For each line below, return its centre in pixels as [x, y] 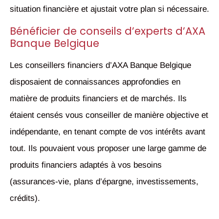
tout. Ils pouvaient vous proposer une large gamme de [108, 148]
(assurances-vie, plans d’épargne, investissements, [104, 181]
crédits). [25, 198]
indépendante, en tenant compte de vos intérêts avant [108, 131]
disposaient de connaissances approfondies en [95, 82]
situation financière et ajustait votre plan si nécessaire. [109, 9]
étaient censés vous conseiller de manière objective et [109, 115]
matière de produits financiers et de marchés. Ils [98, 98]
